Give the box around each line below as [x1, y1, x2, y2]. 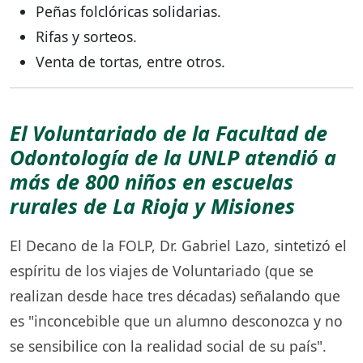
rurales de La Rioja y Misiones [10, 191, 295, 220]
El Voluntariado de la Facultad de [10, 118, 327, 147]
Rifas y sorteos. [36, 26, 137, 46]
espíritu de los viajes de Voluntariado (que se [10, 260, 314, 280]
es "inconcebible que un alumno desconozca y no [10, 310, 343, 331]
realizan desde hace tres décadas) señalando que [10, 285, 340, 305]
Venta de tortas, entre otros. [36, 51, 225, 71]
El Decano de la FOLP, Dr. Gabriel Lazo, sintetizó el [10, 235, 347, 255]
